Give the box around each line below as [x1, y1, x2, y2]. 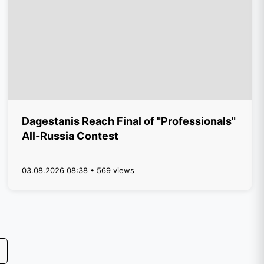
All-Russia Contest [22, 130, 119, 142]
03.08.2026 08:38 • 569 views [22, 166, 135, 175]
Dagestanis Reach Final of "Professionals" [22, 115, 236, 127]
